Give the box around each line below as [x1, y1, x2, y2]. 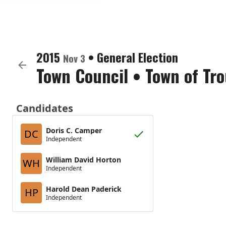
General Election [97, 48, 178, 66]
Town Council [36, 63, 128, 88]
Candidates [16, 101, 73, 115]
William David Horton [46, 154, 121, 164]
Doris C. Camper [46, 125, 102, 135]
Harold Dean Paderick [46, 184, 122, 194]
